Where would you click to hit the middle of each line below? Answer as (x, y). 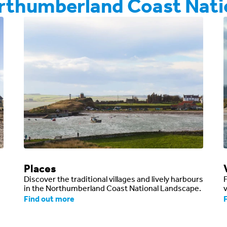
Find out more (49, 199)
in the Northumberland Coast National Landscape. (112, 188)
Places (40, 168)
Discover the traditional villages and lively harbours (113, 179)
